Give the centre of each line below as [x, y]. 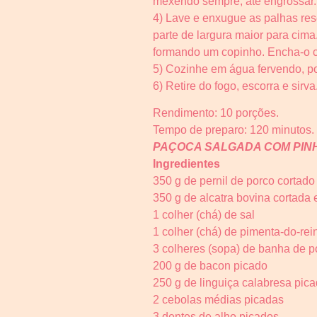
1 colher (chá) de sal [204, 215]
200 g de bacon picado [210, 266]
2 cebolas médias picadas [218, 300]
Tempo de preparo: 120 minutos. [234, 130]
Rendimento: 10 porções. [216, 113]
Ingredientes [186, 164]
